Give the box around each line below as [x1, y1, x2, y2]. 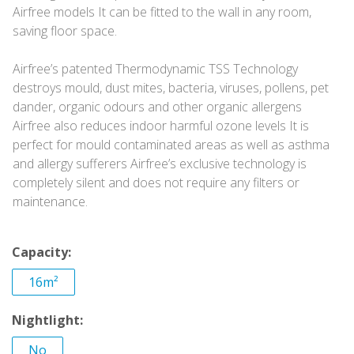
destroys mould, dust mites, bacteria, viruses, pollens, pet [13, 79, 329, 96]
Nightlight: [12, 311, 83, 329]
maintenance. [13, 193, 88, 210]
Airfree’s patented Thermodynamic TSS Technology [13, 60, 298, 77]
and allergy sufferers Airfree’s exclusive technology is [13, 155, 307, 172]
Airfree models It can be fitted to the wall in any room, [13, 3, 311, 21]
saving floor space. [13, 22, 117, 40]
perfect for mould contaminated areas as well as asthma [13, 136, 330, 153]
